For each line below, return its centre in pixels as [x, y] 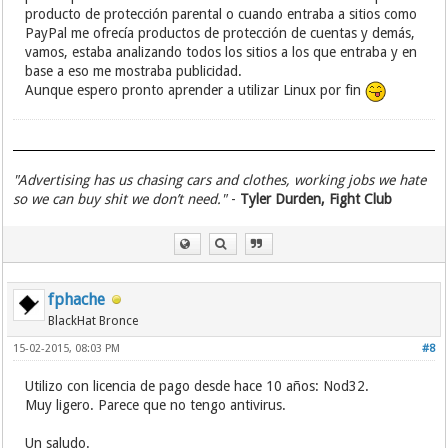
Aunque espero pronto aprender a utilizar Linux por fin [195, 90]
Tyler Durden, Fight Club [316, 199]
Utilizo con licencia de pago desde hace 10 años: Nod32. [197, 386]
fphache [77, 299]
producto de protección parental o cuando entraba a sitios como [221, 14]
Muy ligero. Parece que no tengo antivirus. [156, 405]
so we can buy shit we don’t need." [120, 199]
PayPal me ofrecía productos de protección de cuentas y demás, [220, 33]
